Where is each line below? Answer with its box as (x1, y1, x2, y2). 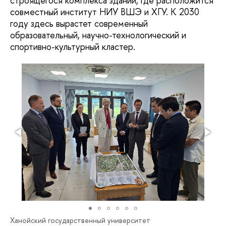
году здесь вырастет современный (10, 17, 148, 30)
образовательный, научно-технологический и (10, 29, 186, 42)
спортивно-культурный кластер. (10, 40, 138, 53)
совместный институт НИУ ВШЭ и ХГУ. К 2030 (10, 6, 199, 19)
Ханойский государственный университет (10, 215, 150, 225)
